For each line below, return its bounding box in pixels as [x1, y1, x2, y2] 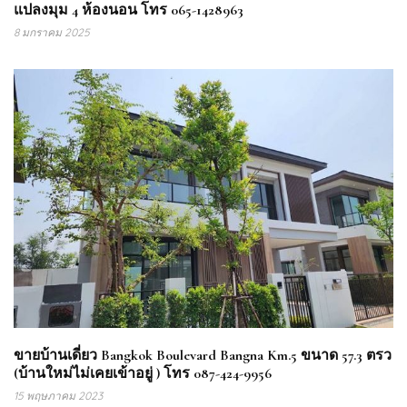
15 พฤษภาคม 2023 [14, 388, 103, 402]
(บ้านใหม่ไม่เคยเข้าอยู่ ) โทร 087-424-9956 [14, 363, 272, 382]
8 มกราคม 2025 [14, 25, 90, 40]
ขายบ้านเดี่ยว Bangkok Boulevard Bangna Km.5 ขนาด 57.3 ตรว [14, 345, 392, 364]
